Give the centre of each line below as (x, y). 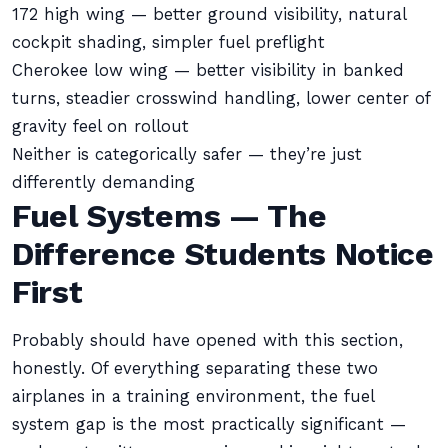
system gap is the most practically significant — (209, 424)
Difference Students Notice (223, 254)
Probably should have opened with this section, (207, 340)
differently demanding (103, 182)
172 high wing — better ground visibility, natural (209, 14)
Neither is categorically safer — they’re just (187, 154)
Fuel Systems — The (169, 216)
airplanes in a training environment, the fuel (193, 396)
